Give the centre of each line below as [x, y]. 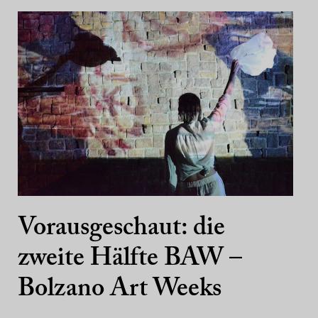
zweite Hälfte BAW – [130, 259]
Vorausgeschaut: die [121, 229]
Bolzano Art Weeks [120, 290]
